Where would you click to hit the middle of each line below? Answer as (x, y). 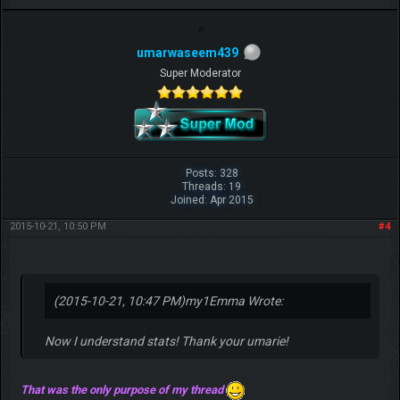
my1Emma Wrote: (233, 301)
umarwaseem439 (187, 53)
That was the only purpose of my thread (123, 389)
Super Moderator (200, 74)
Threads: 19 (212, 187)
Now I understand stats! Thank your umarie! (166, 342)
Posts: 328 (212, 174)
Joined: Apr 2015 (212, 200)
